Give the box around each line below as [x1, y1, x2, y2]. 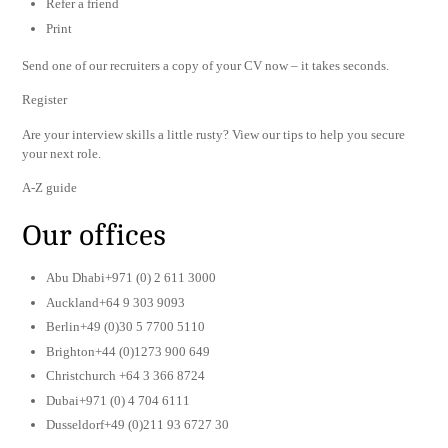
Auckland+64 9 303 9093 [46, 294, 186, 310]
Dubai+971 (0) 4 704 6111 [46, 392, 191, 408]
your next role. [22, 145, 102, 161]
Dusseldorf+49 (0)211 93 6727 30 [46, 417, 230, 433]
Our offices [22, 220, 167, 253]
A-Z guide [22, 180, 78, 196]
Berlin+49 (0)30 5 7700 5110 [46, 319, 206, 335]
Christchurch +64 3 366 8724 [46, 368, 206, 384]
